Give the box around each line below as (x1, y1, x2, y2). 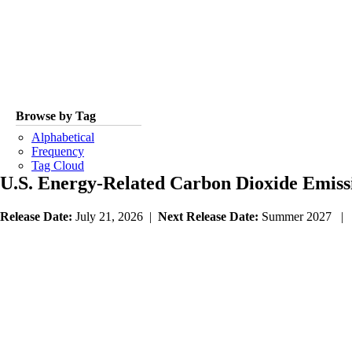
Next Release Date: (158, 209, 262, 223)
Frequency (31, 144, 84, 158)
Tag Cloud (31, 158, 84, 172)
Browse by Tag (16, 108, 96, 123)
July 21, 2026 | (72, 209, 158, 223)
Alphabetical (31, 130, 94, 144)
